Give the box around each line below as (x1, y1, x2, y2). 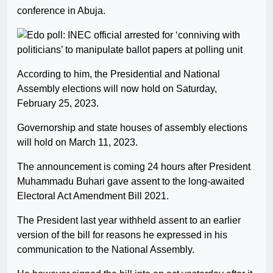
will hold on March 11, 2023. (17, 137, 138, 148)
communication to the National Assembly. (17, 244, 194, 255)
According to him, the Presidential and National (17, 69, 220, 80)
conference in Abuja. (17, 5, 105, 16)
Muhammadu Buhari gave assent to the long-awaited (17, 176, 244, 187)
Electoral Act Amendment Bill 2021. (17, 191, 169, 202)
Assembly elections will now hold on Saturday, (17, 83, 217, 94)
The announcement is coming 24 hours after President (17, 161, 250, 172)
